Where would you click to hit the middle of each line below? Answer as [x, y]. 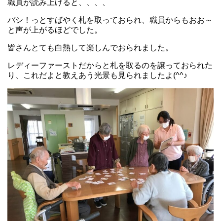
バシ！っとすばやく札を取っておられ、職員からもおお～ [110, 20]
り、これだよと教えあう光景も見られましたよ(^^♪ [97, 75]
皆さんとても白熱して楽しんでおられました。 [90, 47]
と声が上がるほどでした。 [55, 30]
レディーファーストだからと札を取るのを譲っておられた [110, 65]
